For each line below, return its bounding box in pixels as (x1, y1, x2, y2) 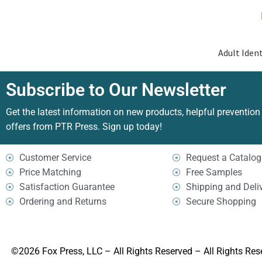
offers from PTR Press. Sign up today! (6, 120, 162, 132)
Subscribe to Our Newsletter (6, 79, 226, 100)
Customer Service (19, 152, 91, 164)
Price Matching (19, 167, 81, 178)
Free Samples (185, 167, 242, 178)
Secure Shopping (185, 196, 256, 208)
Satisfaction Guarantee (19, 181, 115, 193)
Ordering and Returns (19, 196, 106, 208)
